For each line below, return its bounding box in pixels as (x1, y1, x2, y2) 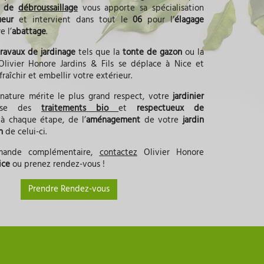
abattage (11, 25, 46, 39)
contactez (99, 146, 137, 160)
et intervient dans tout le (19, 13, 133, 28)
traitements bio (41, 101, 119, 116)
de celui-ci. (5, 125, 47, 140)
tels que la (75, 45, 123, 60)
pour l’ (142, 13, 175, 28)
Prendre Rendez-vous (28, 182, 110, 197)
